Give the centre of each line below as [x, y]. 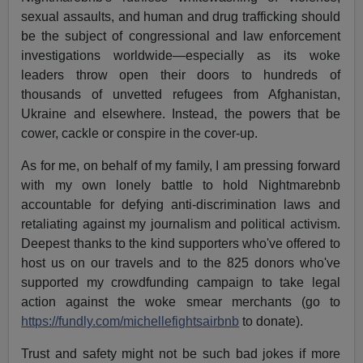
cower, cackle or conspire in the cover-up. [140, 133]
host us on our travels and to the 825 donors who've [181, 263]
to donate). [271, 321]
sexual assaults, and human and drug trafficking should [181, 16]
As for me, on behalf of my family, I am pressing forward [181, 165]
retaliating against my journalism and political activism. [181, 224]
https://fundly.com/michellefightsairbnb [130, 321]
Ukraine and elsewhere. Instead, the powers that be [181, 113]
